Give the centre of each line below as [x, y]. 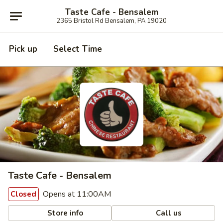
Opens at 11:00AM [76, 194]
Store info [64, 213]
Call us [168, 213]
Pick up [23, 49]
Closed [23, 194]
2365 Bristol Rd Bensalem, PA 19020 [111, 21]
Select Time [78, 49]
